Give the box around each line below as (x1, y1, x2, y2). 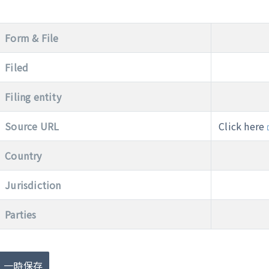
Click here (219, 119, 265, 133)
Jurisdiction (5, 178, 61, 192)
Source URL (5, 119, 59, 133)
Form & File (5, 31, 59, 45)
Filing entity (5, 89, 61, 104)
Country (5, 148, 42, 163)
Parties (5, 207, 37, 222)
